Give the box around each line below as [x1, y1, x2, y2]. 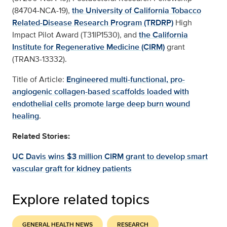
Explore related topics [12, 189, 149, 210]
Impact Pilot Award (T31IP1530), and [12, 29, 139, 41]
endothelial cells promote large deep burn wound [12, 98, 190, 110]
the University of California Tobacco [72, 5, 201, 17]
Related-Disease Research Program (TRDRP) [12, 17, 173, 29]
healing [12, 110, 39, 122]
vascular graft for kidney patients [12, 163, 132, 175]
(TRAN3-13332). [12, 53, 67, 65]
